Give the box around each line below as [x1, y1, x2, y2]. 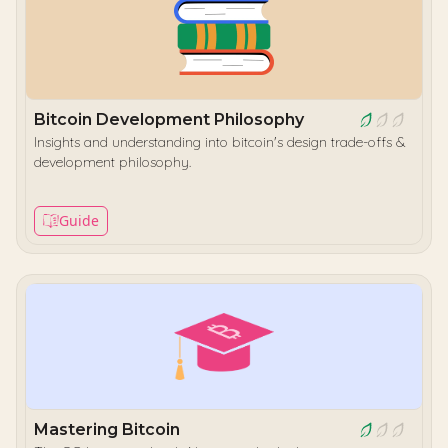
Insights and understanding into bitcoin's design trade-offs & [34, 133, 406, 151]
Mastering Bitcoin [34, 420, 180, 439]
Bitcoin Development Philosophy [34, 110, 304, 129]
